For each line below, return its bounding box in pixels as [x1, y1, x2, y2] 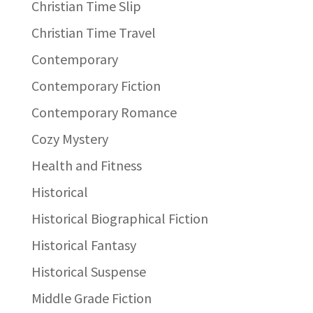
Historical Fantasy [31, 235, 136, 254]
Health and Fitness [31, 156, 142, 174]
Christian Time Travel [31, 23, 156, 41]
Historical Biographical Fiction [31, 209, 208, 227]
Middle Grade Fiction [31, 289, 152, 307]
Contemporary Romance [31, 103, 177, 121]
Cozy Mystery [31, 129, 108, 147]
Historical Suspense [31, 262, 146, 280]
